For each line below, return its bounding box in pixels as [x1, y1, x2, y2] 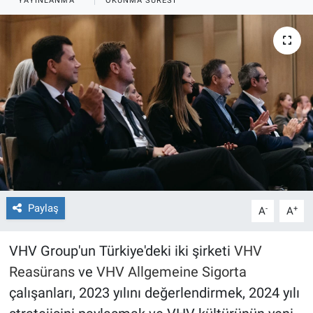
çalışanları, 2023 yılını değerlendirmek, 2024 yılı [8, 284, 300, 301]
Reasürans [8, 263, 75, 280]
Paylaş [27, 201, 59, 214]
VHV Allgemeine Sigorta [96, 263, 247, 280]
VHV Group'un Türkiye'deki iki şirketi [8, 242, 234, 259]
